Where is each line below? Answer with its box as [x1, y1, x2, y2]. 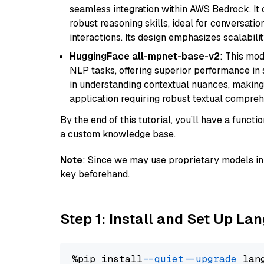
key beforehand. [60, 168, 130, 180]
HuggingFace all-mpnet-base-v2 [70, 50, 220, 62]
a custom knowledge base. [60, 128, 176, 140]
